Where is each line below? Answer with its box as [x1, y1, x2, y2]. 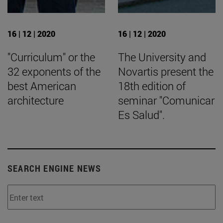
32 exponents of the [7, 64, 101, 79]
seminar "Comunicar [118, 93, 215, 108]
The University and [118, 50, 206, 65]
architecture [7, 93, 64, 108]
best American [7, 79, 76, 94]
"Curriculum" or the [7, 50, 95, 65]
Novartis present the [118, 64, 214, 79]
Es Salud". [118, 108, 165, 122]
